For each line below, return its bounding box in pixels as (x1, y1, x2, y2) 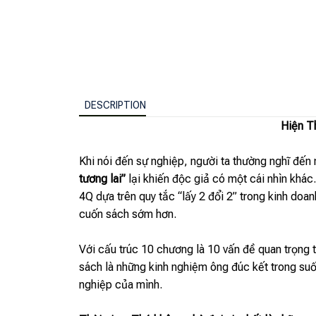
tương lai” (79, 172, 126, 186)
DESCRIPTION (85, 99, 146, 111)
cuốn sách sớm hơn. (79, 207, 176, 221)
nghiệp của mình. (79, 278, 162, 292)
